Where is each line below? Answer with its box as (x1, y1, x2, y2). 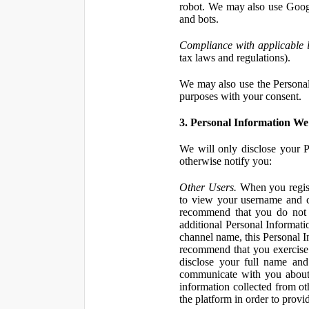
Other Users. (179, 181, 237, 193)
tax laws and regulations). (179, 52, 291, 63)
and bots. (179, 13, 219, 25)
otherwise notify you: (179, 155, 272, 167)
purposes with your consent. (179, 90, 302, 102)
